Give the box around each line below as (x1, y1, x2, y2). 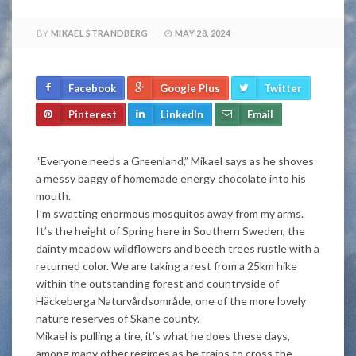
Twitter (264, 82, 302, 95)
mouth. (36, 189, 71, 203)
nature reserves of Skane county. (36, 311, 199, 325)
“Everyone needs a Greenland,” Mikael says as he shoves (36, 154, 314, 168)
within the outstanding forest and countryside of (36, 277, 279, 290)
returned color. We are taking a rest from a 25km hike (36, 259, 297, 273)
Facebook (68, 82, 116, 95)
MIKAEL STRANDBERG (51, 28, 149, 38)
